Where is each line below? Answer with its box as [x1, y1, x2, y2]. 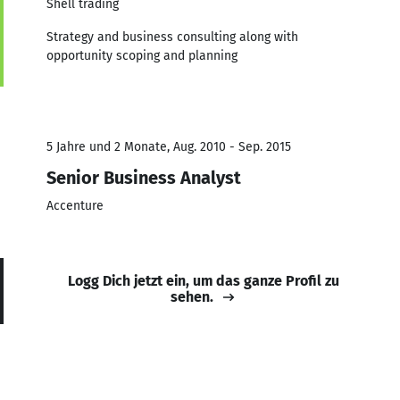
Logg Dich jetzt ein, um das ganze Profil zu [68, 271, 339, 289]
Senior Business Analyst [46, 166, 241, 188]
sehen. [171, 287, 213, 305]
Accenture [46, 197, 104, 213]
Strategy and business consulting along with [46, 29, 298, 45]
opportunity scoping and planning [46, 47, 237, 63]
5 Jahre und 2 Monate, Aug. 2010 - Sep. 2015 [46, 138, 291, 154]
